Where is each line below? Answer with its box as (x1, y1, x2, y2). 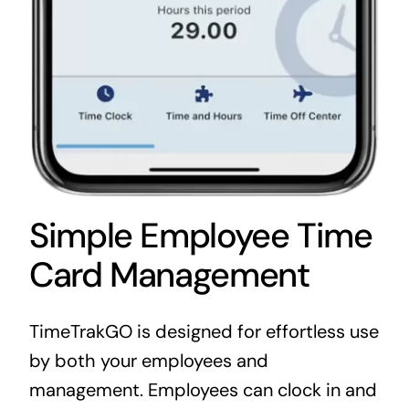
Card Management (28, 252, 309, 299)
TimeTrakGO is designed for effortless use (28, 320, 379, 344)
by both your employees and (28, 349, 268, 373)
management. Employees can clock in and (28, 378, 377, 403)
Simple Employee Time (28, 213, 372, 259)
